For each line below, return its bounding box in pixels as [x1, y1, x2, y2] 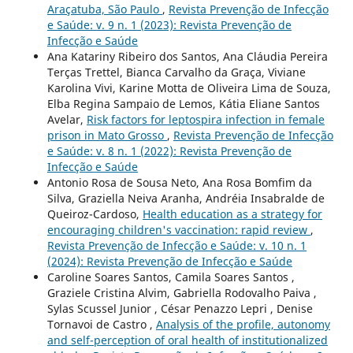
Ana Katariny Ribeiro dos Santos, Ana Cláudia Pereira [46, 49, 328, 65]
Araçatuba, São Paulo [46, 2, 162, 17]
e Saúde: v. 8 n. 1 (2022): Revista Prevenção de [46, 143, 292, 159]
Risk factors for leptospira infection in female [86, 112, 325, 128]
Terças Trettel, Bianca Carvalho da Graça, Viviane [46, 65, 306, 80]
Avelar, [46, 112, 87, 128]
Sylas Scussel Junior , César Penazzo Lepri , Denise [46, 301, 313, 317]
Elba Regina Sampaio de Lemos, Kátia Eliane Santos [46, 96, 320, 112]
